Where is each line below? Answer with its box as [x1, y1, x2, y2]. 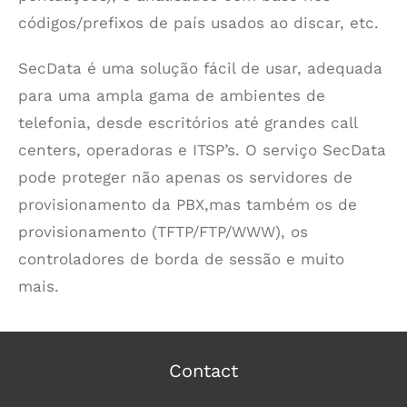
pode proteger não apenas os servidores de [18, 168, 352, 186]
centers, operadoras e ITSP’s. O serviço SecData [18, 141, 386, 159]
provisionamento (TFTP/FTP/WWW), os [18, 223, 308, 241]
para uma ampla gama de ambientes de [18, 86, 325, 104]
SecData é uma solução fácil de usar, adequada [18, 59, 382, 77]
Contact [169, 360, 238, 382]
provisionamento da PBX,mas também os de [18, 195, 357, 213]
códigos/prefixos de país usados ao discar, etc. [18, 14, 379, 32]
